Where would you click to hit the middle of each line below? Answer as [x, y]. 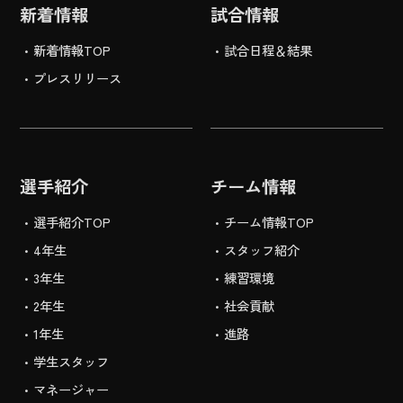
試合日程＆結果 [269, 50]
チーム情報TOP [269, 222]
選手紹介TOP [72, 222]
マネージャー [72, 390]
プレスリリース [78, 78]
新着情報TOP [72, 50]
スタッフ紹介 [262, 250]
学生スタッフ [72, 362]
